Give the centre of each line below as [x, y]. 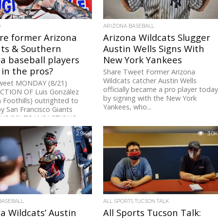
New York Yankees [143, 60]
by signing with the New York [150, 98]
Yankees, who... [127, 107]
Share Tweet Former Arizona [149, 72]
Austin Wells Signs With [154, 49]
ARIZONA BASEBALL [129, 26]
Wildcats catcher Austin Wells [150, 81]
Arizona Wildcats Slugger [157, 37]
